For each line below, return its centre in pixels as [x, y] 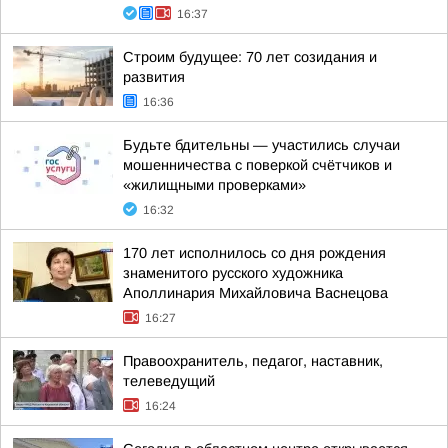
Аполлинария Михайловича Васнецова [255, 293]
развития [154, 77]
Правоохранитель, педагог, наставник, [253, 361]
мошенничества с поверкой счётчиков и [257, 165]
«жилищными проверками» [214, 185]
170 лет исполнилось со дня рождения [254, 253]
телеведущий [169, 381]
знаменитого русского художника [233, 273]
